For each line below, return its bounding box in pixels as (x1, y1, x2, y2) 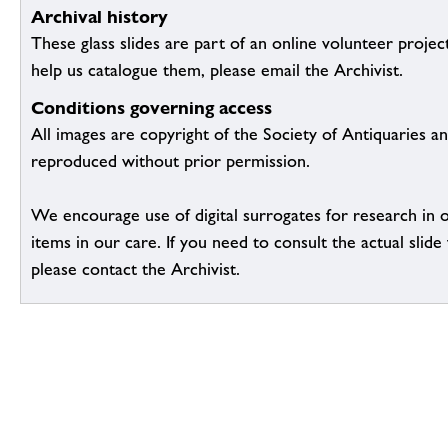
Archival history (31, 6, 168, 28)
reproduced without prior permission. (31, 151, 310, 172)
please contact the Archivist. (31, 259, 240, 280)
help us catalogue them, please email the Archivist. (31, 60, 403, 81)
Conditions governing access (31, 97, 272, 119)
